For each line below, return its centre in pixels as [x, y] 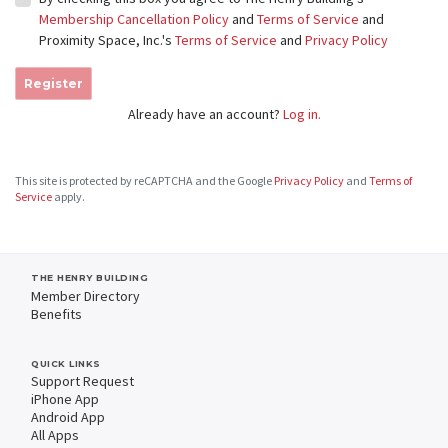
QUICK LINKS [66, 363]
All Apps [55, 435]
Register [53, 84]
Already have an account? [205, 114]
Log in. [301, 114]
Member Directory [85, 295]
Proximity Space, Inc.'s [107, 40]
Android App [68, 417]
